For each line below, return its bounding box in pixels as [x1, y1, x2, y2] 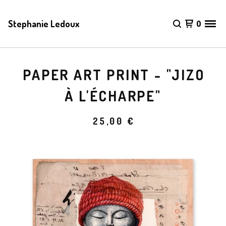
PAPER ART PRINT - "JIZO [23, 66, 205, 84]
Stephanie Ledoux [8, 18, 79, 29]
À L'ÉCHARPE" [65, 87, 161, 105]
